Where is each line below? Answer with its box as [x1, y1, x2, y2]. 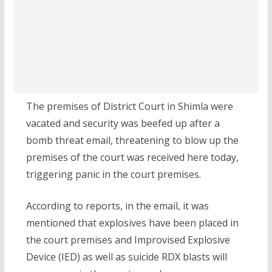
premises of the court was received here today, [25, 151, 239, 164]
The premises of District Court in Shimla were [25, 100, 233, 113]
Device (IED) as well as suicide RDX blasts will [25, 250, 227, 263]
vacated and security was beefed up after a [25, 117, 220, 130]
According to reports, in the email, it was [25, 199, 209, 212]
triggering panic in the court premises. [25, 168, 201, 181]
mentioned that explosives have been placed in [25, 216, 239, 229]
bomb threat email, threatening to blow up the [25, 134, 239, 147]
